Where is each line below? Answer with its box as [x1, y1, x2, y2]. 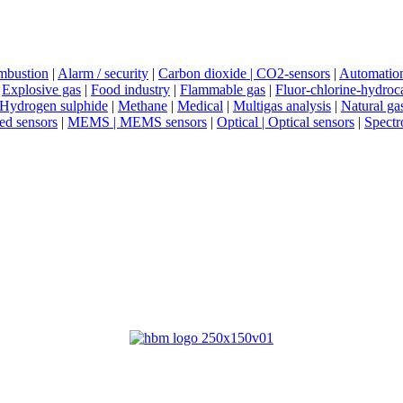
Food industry [91, 82, 170, 98]
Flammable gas [180, 82, 265, 98]
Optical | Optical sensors [217, 114, 354, 130]
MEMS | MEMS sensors [67, 114, 207, 130]
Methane [118, 98, 167, 114]
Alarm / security [58, 66, 148, 82]
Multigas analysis [233, 98, 331, 114]
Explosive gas [2, 82, 81, 98]
